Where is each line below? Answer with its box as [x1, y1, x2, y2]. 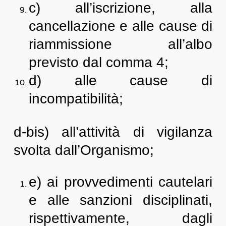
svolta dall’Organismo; [13, 142, 154, 158]
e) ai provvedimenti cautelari [28, 174, 213, 190]
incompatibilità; [28, 91, 123, 106]
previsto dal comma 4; [28, 54, 168, 70]
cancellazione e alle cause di [28, 18, 213, 34]
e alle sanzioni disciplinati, [28, 192, 213, 208]
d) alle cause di [28, 73, 213, 88]
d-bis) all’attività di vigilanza [13, 124, 213, 140]
